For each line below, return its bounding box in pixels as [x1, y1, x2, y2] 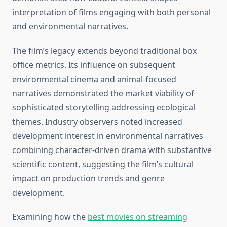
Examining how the [12, 211, 88, 223]
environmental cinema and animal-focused [12, 73, 176, 85]
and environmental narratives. [12, 21, 128, 32]
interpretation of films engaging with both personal [12, 7, 211, 18]
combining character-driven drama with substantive [12, 144, 212, 156]
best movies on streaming [88, 211, 187, 223]
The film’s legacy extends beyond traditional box [12, 45, 197, 57]
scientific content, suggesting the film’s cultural [12, 159, 194, 170]
